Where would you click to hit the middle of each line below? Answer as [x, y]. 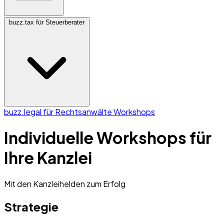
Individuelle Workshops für [108, 138]
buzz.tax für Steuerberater [47, 22]
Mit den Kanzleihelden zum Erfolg [65, 183]
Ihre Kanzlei [48, 158]
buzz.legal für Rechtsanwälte [59, 112]
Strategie [31, 206]
